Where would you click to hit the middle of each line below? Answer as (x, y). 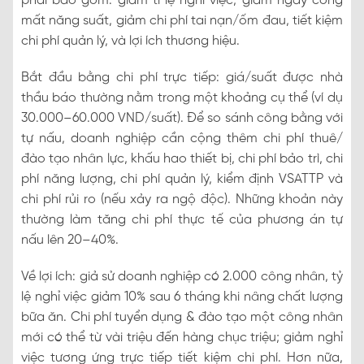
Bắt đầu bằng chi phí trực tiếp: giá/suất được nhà (182, 77)
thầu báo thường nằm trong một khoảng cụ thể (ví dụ (182, 97)
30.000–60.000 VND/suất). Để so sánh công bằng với (182, 118)
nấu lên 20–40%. (70, 240)
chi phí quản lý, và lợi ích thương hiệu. (130, 41)
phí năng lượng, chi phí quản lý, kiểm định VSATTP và (182, 179)
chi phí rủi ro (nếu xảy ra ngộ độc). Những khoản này (182, 199)
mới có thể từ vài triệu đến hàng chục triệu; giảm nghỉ (182, 337)
